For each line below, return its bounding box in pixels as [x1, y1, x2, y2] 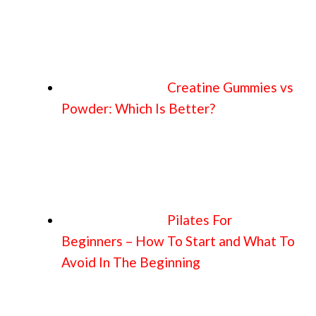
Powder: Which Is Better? [61, 99, 215, 116]
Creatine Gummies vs [167, 78, 293, 95]
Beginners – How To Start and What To [61, 232, 295, 249]
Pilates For [167, 211, 232, 228]
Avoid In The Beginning [61, 253, 200, 270]
